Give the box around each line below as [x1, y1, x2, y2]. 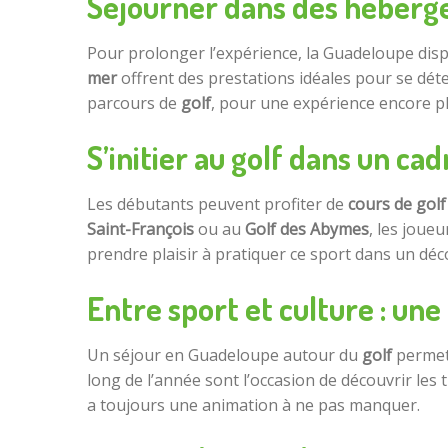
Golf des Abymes [245, 218, 369, 241]
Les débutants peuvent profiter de [87, 193, 348, 216]
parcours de [87, 92, 181, 115]
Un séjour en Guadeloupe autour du [87, 344, 362, 367]
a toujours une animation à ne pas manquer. [87, 394, 420, 417]
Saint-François [87, 218, 194, 241]
